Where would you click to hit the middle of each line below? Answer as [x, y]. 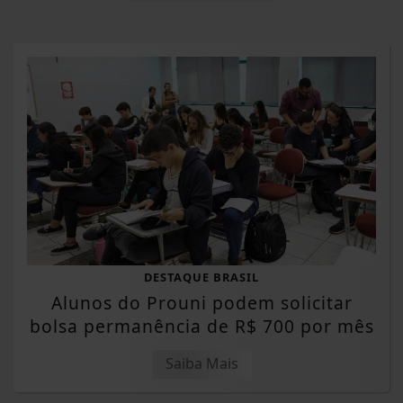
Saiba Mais [201, 363]
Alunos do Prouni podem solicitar [201, 302]
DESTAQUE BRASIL [201, 277]
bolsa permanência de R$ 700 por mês [201, 326]
